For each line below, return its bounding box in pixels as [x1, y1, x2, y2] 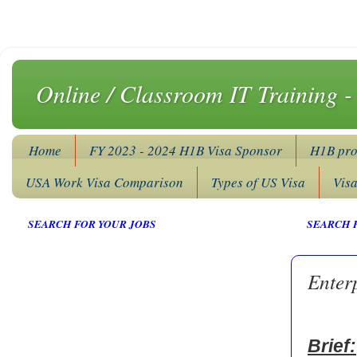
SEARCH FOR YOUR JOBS [28, 215, 156, 231]
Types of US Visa [211, 173, 305, 192]
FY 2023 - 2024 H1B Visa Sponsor [89, 141, 283, 160]
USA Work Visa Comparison [25, 173, 183, 192]
